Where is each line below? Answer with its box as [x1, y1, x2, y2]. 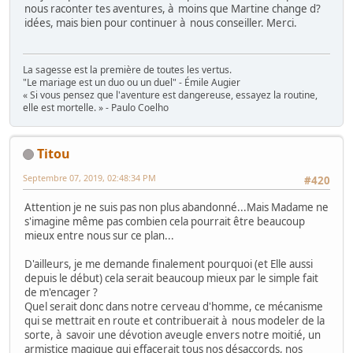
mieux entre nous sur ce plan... [24, 228, 174, 243]
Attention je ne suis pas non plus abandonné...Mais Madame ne [24, 199, 329, 214]
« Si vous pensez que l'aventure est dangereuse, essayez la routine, [23, 87, 318, 102]
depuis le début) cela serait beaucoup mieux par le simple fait [24, 270, 318, 285]
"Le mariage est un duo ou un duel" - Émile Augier [23, 75, 240, 89]
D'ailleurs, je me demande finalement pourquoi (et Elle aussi [24, 256, 313, 271]
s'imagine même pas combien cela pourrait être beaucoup [24, 214, 305, 229]
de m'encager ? [24, 284, 98, 299]
